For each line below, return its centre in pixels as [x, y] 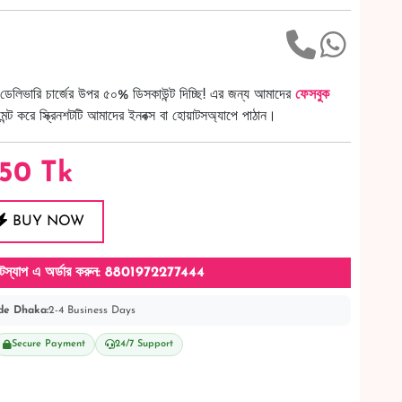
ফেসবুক [312, 95]
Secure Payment [48, 345]
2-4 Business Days [92, 311]
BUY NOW [46, 222]
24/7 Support [144, 345]
